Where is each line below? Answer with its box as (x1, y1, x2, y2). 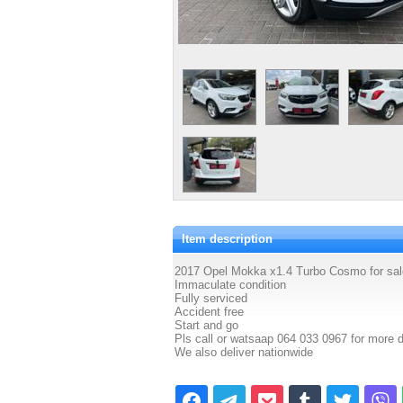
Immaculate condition (175, 278, 286, 291)
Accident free (175, 305, 244, 318)
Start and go (175, 318, 238, 332)
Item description (182, 232, 273, 246)
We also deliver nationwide (175, 345, 313, 359)
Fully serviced (175, 291, 247, 305)
